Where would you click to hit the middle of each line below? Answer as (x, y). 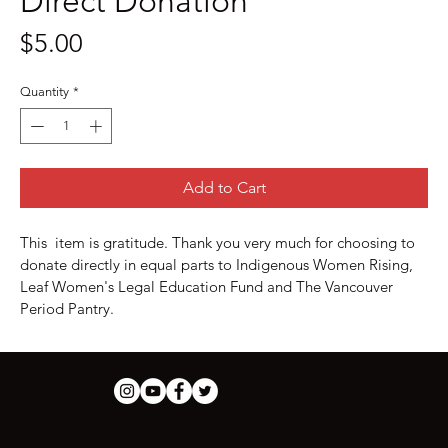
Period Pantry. (67, 308)
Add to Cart (224, 187)
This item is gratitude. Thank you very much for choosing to (219, 242)
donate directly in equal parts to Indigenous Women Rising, (218, 264)
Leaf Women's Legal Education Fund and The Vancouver (208, 286)
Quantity (44, 92)
